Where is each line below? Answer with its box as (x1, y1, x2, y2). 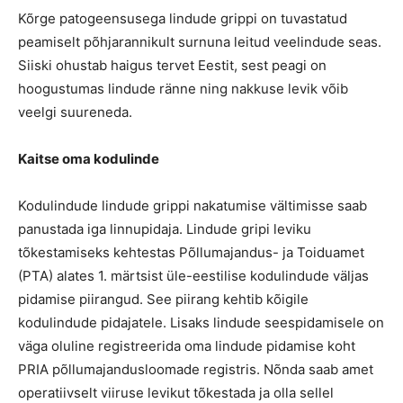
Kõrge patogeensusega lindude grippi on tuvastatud (18, 10, 347, 27)
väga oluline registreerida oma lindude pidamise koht (18, 337, 355, 354)
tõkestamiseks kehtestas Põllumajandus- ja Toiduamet (18, 244, 364, 261)
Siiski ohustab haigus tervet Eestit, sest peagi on (18, 57, 327, 74)
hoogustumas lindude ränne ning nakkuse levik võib (18, 80, 348, 97)
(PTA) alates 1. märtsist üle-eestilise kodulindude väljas (18, 267, 369, 284)
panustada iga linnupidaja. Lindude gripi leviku (18, 220, 311, 237)
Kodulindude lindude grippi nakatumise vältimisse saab (18, 197, 367, 214)
